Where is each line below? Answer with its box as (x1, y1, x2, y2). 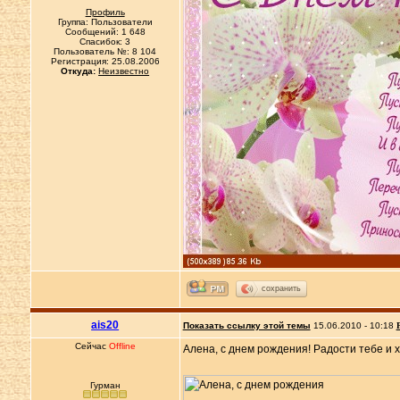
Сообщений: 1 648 (64, 27, 146, 37)
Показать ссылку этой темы (182, 321, 311, 330)
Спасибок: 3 (79, 37, 131, 46)
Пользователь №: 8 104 (54, 46, 157, 56)
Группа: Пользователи (57, 17, 153, 27)
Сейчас (74, 341, 109, 351)
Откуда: (61, 66, 96, 76)
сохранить (261, 283, 301, 293)
